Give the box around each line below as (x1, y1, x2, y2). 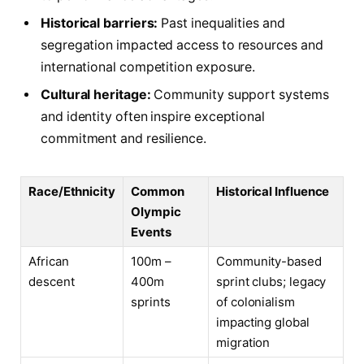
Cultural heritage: (41, 87, 151, 103)
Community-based (216, 253, 322, 270)
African (28, 253, 69, 270)
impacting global (216, 314, 310, 331)
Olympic (131, 204, 181, 220)
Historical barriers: (41, 15, 158, 32)
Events (131, 224, 171, 240)
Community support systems (150, 87, 329, 103)
